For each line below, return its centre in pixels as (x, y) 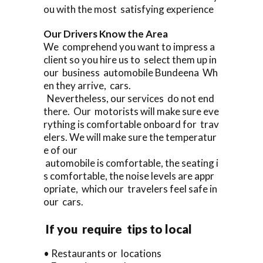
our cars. (63, 201)
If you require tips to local (119, 229)
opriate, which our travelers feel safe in (131, 188)
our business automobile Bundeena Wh (131, 72)
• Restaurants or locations (102, 253)
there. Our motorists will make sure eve (131, 111)
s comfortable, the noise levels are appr (129, 176)
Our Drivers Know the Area (109, 33)
